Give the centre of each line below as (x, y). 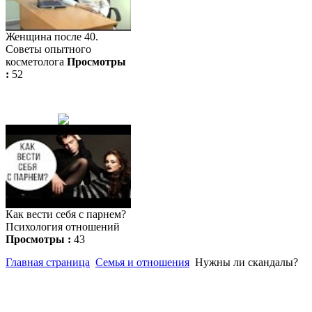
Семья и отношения (142, 263)
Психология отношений (63, 227)
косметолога (35, 62)
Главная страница (48, 263)
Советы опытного (48, 49)
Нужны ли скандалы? (247, 263)
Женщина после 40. (52, 37)
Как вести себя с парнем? (66, 214)
